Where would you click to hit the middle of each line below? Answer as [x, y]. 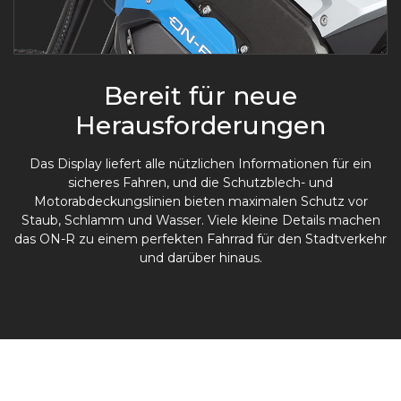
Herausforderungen [200, 126]
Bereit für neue [200, 96]
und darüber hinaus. [200, 258]
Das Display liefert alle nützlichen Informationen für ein [200, 164]
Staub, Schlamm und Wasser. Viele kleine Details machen [200, 221]
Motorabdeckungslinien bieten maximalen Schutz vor [200, 202]
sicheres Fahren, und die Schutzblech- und [200, 183]
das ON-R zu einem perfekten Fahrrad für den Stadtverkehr [200, 239]
